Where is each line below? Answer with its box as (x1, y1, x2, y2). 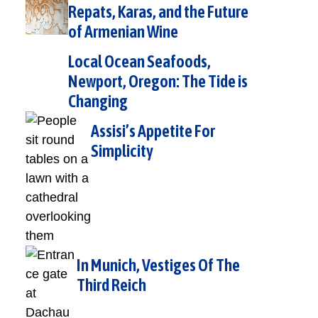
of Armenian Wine (68, 21, 178, 41)
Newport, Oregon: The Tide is (68, 71, 248, 91)
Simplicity (91, 141, 153, 160)
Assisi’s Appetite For (91, 121, 215, 141)
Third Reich (77, 275, 146, 295)
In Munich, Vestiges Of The (77, 255, 240, 275)
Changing (68, 91, 128, 111)
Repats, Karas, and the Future (68, 1, 248, 21)
